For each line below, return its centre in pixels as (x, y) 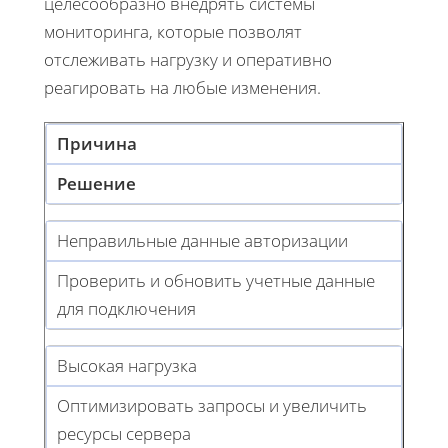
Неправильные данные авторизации (202, 240)
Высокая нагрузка (127, 365)
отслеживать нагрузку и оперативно (188, 59)
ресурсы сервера (124, 433)
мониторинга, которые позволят (173, 31)
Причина (97, 143)
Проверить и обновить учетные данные (216, 280)
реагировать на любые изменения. (182, 87)
